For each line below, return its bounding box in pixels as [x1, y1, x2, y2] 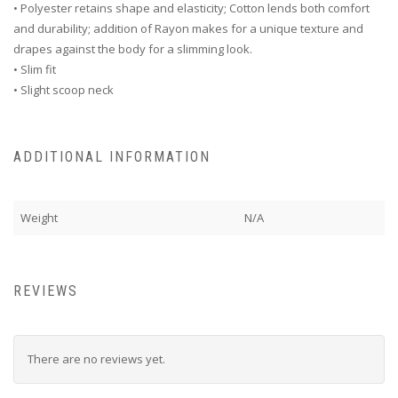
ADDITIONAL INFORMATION [13, 147, 211, 165]
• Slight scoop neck [13, 81, 114, 98]
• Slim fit [13, 60, 56, 77]
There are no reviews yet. [28, 351, 165, 368]
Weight [20, 209, 58, 226]
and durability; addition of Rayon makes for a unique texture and [13, 20, 363, 36]
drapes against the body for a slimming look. [13, 40, 252, 57]
